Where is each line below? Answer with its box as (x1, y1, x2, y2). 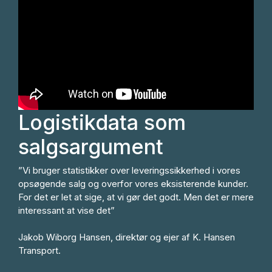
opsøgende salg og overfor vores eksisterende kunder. (18, 178, 248, 190)
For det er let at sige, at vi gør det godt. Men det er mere (18, 191, 254, 203)
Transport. (18, 245, 61, 257)
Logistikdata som (18, 109, 186, 135)
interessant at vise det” (18, 205, 115, 217)
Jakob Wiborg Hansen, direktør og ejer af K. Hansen (18, 231, 235, 243)
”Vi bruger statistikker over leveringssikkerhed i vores (18, 165, 240, 177)
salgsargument (18, 134, 163, 159)
